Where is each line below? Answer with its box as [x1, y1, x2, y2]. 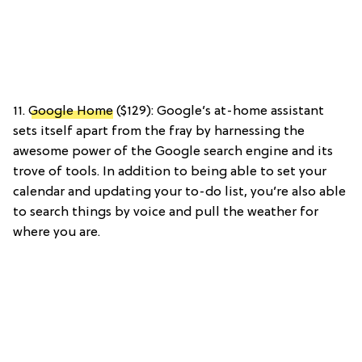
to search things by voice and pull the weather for [13, 204, 318, 220]
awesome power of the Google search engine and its [13, 144, 333, 159]
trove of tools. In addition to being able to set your [13, 164, 326, 179]
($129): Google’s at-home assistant [113, 103, 324, 119]
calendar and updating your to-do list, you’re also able [13, 184, 346, 200]
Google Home [28, 103, 113, 119]
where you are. [13, 225, 100, 240]
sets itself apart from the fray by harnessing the [13, 124, 305, 139]
